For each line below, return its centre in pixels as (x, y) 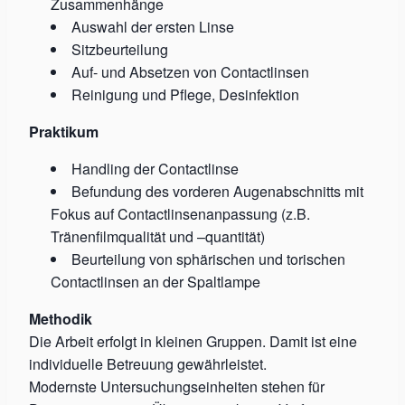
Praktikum (64, 132)
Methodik (61, 319)
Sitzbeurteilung (120, 49)
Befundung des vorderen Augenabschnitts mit (217, 191)
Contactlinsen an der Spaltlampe (155, 282)
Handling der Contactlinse (155, 169)
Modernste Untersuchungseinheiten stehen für (177, 386)
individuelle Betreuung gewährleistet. (148, 364)
